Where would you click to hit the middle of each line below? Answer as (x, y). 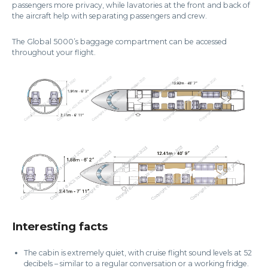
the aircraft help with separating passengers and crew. (110, 16)
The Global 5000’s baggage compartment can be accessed (119, 42)
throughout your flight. (54, 53)
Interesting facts (60, 227)
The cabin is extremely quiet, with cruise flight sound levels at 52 (138, 253)
